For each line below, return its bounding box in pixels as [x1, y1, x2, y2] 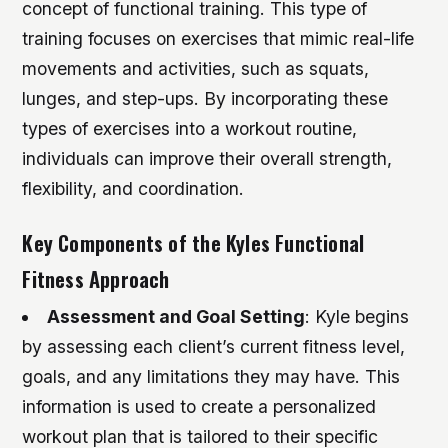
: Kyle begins [304, 306, 409, 328]
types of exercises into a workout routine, [22, 117, 358, 139]
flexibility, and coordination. [22, 177, 245, 199]
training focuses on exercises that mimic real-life [22, 27, 415, 49]
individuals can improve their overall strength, [22, 147, 393, 169]
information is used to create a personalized [22, 396, 377, 418]
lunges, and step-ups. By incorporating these [22, 87, 389, 109]
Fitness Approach [22, 262, 170, 294]
